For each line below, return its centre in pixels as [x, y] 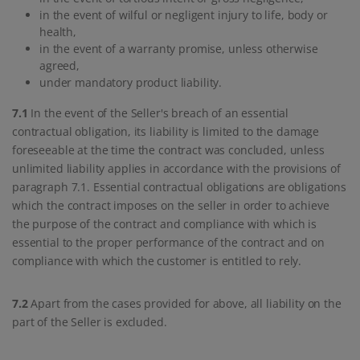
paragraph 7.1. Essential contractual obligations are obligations [179, 187]
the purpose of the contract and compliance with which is [164, 224]
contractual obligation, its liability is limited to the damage [166, 132]
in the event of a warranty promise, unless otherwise [179, 49]
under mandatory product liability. [131, 83]
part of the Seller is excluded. [90, 322]
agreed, [59, 66]
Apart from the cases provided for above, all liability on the [184, 304]
